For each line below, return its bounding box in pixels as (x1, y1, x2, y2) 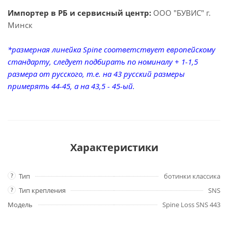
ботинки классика (164, 172, 220, 181)
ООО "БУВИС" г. (151, 8, 211, 18)
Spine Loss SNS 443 (162, 200, 220, 209)
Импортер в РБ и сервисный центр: (8, 8, 151, 18)
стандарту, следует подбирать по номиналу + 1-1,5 (8, 56, 198, 67)
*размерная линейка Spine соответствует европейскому (8, 44, 215, 54)
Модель (8, 200, 33, 209)
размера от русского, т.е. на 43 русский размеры (8, 69, 185, 79)
